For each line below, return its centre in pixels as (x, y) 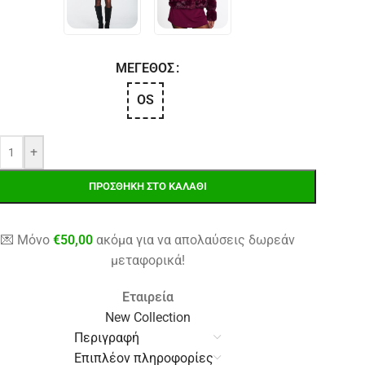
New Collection (147, 317)
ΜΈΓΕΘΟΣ (145, 68)
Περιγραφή (107, 337)
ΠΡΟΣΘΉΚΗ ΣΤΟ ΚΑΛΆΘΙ (147, 186)
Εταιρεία (147, 297)
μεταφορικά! (147, 260)
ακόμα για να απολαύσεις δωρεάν (193, 240)
